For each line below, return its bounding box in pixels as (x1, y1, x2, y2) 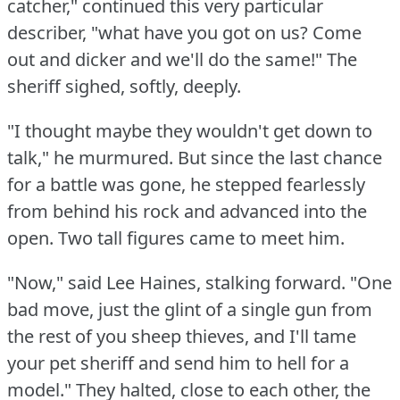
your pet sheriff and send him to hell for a (7, 350, 349, 375)
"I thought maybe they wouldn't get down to (7, 118, 372, 143)
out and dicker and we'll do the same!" (7, 46, 322, 71)
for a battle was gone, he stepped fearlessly (7, 171, 365, 196)
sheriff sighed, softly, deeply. (7, 73, 241, 98)
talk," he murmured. (7, 145, 173, 170)
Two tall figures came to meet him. (58, 225, 345, 250)
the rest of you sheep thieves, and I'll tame (7, 323, 356, 348)
